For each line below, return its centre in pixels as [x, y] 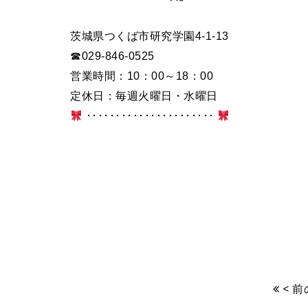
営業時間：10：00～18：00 [142, 76]
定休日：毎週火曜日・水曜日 [144, 96]
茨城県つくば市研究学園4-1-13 [150, 36]
